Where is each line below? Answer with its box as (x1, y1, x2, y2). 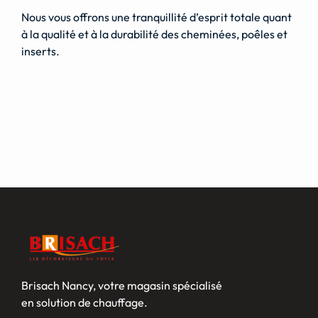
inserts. (21, 44, 60, 59)
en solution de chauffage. (21, 295, 148, 310)
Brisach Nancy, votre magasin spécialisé (21, 278, 222, 293)
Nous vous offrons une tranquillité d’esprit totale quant (21, 10, 292, 25)
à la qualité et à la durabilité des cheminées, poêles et (21, 27, 287, 42)
